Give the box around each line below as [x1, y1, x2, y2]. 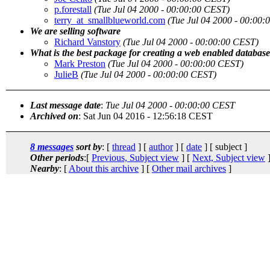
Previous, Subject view [92, 152, 179, 163]
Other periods [30, 152, 84, 163]
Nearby [30, 163, 59, 174]
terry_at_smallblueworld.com [54, 14, 165, 25]
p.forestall [54, 4, 92, 14]
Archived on [30, 110, 78, 121]
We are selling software [30, 25, 121, 36]
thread [112, 141, 136, 152]
